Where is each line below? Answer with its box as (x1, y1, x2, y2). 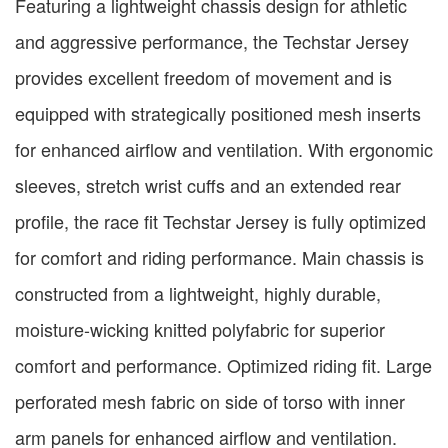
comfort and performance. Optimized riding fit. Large (15, 351, 432, 378)
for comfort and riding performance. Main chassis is (15, 243, 424, 270)
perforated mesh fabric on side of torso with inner (15, 387, 405, 414)
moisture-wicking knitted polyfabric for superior (15, 315, 385, 342)
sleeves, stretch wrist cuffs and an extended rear (15, 171, 401, 198)
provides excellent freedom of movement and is (15, 63, 392, 90)
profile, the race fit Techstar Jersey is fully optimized (15, 207, 426, 234)
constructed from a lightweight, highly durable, (15, 279, 381, 306)
